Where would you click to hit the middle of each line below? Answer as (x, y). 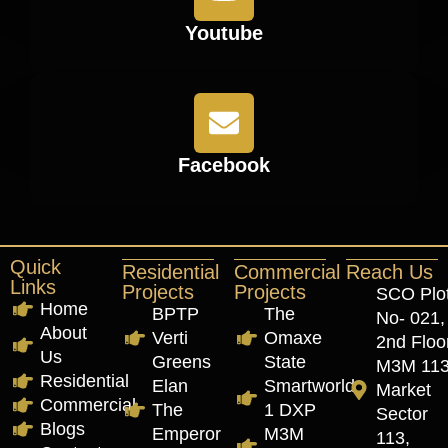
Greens (181, 362)
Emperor (186, 434)
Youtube (224, 33)
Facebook (224, 165)
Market (403, 390)
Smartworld (309, 386)
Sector (402, 414)
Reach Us (389, 272)
